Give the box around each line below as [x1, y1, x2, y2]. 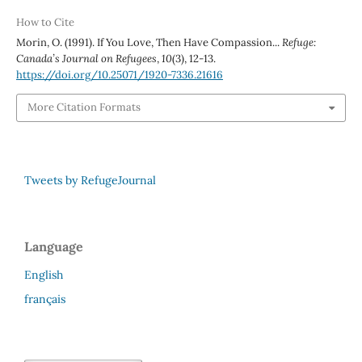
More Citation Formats [27, 100, 141, 115]
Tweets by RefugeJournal [24, 172, 156, 187]
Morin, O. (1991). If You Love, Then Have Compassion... [15, 36, 282, 50]
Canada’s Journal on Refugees [15, 52, 157, 66]
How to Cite [15, 15, 74, 30]
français [24, 291, 65, 306]
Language [24, 238, 83, 255]
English [24, 267, 63, 282]
